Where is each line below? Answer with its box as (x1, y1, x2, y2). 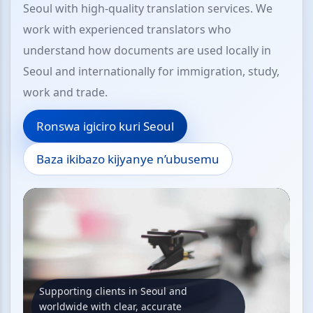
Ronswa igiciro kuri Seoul (36, 118, 174, 134)
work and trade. (23, 85, 108, 100)
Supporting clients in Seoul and (39, 284, 187, 298)
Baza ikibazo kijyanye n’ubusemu (36, 151, 219, 167)
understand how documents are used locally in (23, 43, 271, 58)
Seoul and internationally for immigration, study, (23, 64, 279, 79)
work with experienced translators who (23, 22, 231, 37)
